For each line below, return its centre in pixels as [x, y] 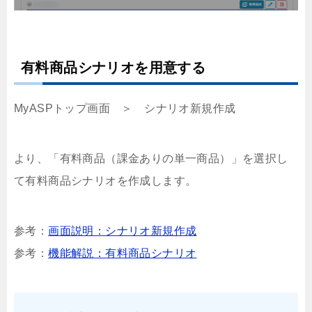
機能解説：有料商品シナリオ [123, 253]
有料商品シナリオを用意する [114, 67]
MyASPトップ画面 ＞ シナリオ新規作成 [125, 108]
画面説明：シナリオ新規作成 [123, 231]
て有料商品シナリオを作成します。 [106, 180]
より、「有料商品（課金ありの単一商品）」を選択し [151, 158]
